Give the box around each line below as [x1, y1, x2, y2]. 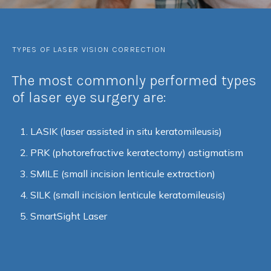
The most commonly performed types [12, 71, 256, 89]
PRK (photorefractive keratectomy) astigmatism [30, 146, 243, 158]
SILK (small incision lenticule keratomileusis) [30, 188, 226, 201]
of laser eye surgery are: [12, 88, 166, 106]
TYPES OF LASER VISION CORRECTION [12, 44, 166, 54]
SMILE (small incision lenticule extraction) [30, 167, 215, 180]
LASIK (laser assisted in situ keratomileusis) [30, 125, 222, 137]
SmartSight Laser [30, 209, 107, 222]
